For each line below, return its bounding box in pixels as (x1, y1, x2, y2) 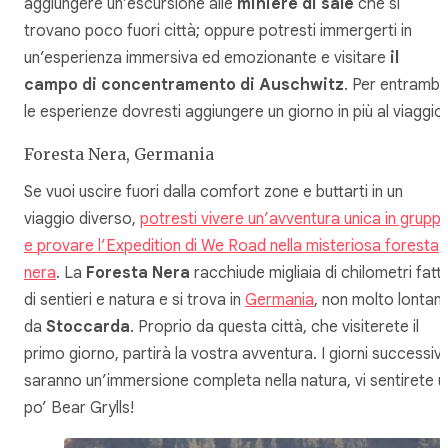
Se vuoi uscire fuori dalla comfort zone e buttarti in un (24, 182, 403, 202)
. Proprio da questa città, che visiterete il (130, 317, 419, 337)
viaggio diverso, (24, 209, 140, 229)
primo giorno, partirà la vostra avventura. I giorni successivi (24, 344, 445, 364)
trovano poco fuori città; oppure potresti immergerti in (24, 20, 412, 41)
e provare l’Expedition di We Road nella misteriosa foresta (24, 236, 439, 256)
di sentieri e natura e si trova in (24, 290, 245, 310)
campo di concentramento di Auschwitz (24, 74, 344, 95)
